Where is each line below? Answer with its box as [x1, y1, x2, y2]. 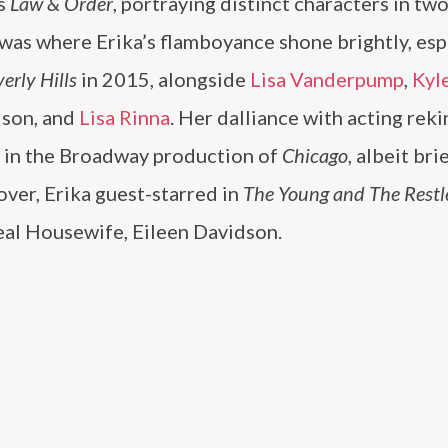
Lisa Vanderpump [250, 67, 404, 91]
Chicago [282, 143, 348, 167]
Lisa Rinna [79, 105, 170, 129]
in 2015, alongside [77, 67, 250, 91]
